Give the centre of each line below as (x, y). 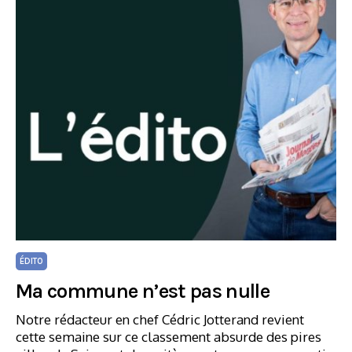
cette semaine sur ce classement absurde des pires (169, 337)
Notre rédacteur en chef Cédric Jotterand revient (160, 319)
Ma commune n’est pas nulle (143, 291)
